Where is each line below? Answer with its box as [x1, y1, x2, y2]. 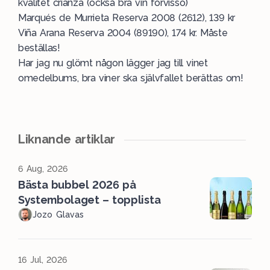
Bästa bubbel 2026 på [18, 178, 136, 191]
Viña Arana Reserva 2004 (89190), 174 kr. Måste [18, 27, 228, 39]
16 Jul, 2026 [18, 255, 67, 265]
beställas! [18, 42, 60, 54]
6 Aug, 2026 [18, 164, 68, 174]
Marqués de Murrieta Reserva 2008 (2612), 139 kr [18, 12, 236, 24]
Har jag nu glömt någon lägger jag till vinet [18, 57, 208, 69]
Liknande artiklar [18, 132, 116, 146]
